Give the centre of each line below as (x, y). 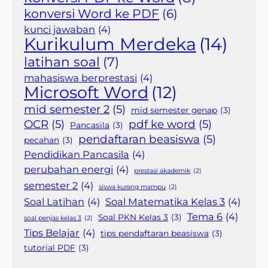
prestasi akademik (162, 170)
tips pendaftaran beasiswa (155, 233)
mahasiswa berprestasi (80, 77)
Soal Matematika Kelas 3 (165, 201)
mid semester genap (174, 110)
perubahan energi (68, 169)
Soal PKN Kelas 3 (133, 217)
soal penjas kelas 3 (53, 218)
